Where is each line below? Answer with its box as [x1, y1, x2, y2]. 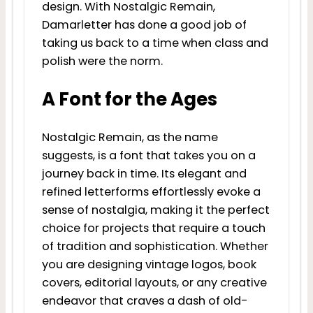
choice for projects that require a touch [41, 220, 265, 237]
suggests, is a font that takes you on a [41, 147, 256, 164]
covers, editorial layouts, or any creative [41, 275, 267, 291]
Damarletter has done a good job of [41, 17, 247, 34]
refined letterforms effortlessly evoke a [41, 184, 261, 201]
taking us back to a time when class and [41, 35, 268, 52]
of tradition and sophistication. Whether [41, 238, 268, 255]
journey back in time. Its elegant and [41, 166, 247, 182]
